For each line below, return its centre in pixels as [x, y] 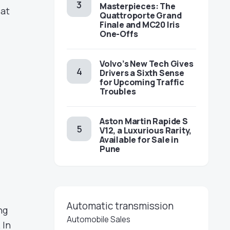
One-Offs [119, 34]
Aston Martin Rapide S [144, 121]
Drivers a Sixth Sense [142, 73]
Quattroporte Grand [141, 15]
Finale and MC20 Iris [140, 25]
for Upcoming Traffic [142, 82]
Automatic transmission [120, 206]
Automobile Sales [99, 219]
